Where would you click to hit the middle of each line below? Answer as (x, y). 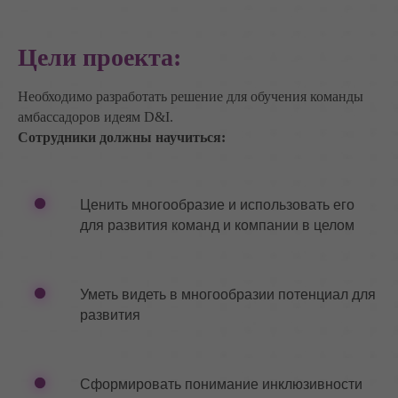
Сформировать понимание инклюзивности (221, 384)
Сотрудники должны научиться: (122, 137)
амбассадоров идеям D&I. (96, 117)
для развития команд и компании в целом (217, 225)
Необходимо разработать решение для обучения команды (191, 96)
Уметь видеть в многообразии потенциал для (228, 295)
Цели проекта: (99, 57)
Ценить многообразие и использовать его (217, 205)
